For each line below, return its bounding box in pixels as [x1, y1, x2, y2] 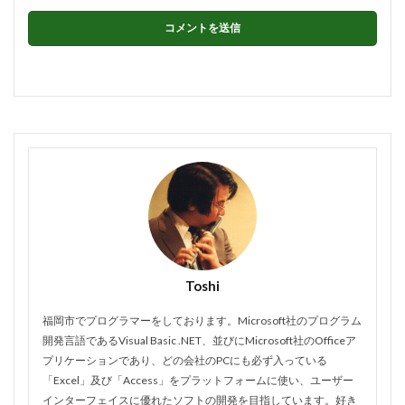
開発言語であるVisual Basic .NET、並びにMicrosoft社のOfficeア [42, 334, 356, 348]
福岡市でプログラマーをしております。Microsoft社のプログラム [42, 314, 362, 328]
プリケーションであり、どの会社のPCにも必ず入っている [42, 353, 327, 368]
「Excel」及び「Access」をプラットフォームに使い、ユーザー [42, 373, 353, 388]
